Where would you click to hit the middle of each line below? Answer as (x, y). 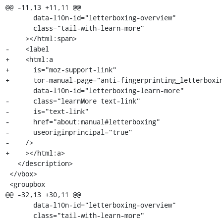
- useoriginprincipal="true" (69, 132)
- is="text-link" (47, 111)
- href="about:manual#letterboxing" (83, 122)
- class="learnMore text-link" (73, 101)
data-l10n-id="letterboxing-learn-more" (19, 90)
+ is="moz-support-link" (61, 70)
